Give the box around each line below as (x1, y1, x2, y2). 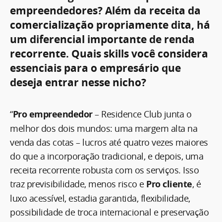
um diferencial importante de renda (10, 32, 195, 47)
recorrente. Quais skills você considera (10, 46, 208, 61)
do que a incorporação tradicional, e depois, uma (10, 150, 203, 162)
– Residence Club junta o (92, 108, 191, 120)
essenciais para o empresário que (10, 60, 181, 75)
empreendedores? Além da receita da (10, 3, 201, 18)
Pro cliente (146, 177, 192, 190)
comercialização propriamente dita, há (10, 17, 210, 32)
